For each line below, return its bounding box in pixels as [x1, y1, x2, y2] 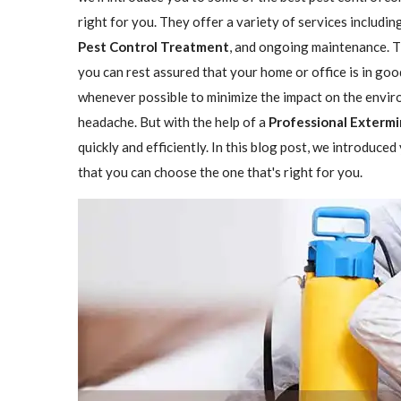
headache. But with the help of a [78, 113, 269, 130]
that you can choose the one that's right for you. [78, 163, 363, 180]
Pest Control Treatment [78, 38, 229, 55]
